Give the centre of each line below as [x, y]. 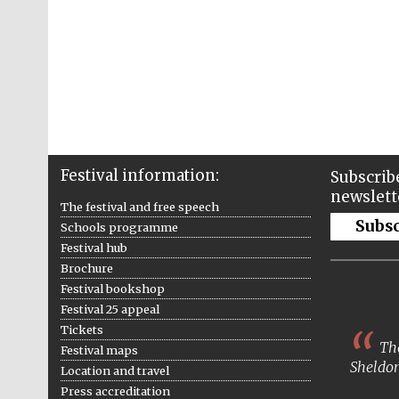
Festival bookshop [112, 288]
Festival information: [139, 175]
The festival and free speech [139, 206]
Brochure [86, 268]
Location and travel [114, 370]
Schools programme [119, 227]
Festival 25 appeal [110, 309]
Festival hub [94, 247]
